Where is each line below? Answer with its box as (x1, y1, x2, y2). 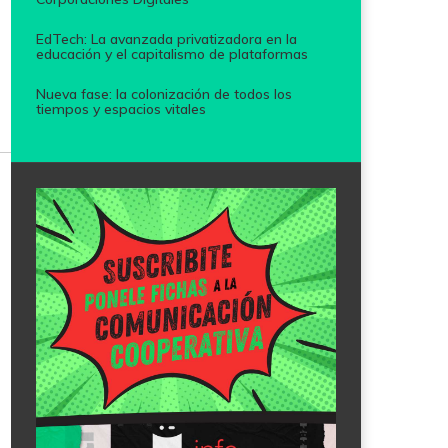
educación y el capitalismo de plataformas (36, 44, 308, 63)
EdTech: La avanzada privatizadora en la (36, 29, 297, 48)
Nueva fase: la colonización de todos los (36, 84, 292, 103)
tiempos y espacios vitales (36, 99, 206, 118)
